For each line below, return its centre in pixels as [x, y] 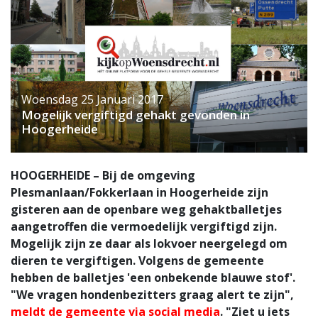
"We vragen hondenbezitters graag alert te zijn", [152, 294]
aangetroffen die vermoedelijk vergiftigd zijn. [144, 226]
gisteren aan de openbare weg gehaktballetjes [146, 209]
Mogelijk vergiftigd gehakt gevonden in [136, 114]
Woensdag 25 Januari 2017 [92, 99]
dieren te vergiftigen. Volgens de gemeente [137, 260]
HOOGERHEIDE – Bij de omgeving [103, 175]
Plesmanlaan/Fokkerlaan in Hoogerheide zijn [139, 192]
